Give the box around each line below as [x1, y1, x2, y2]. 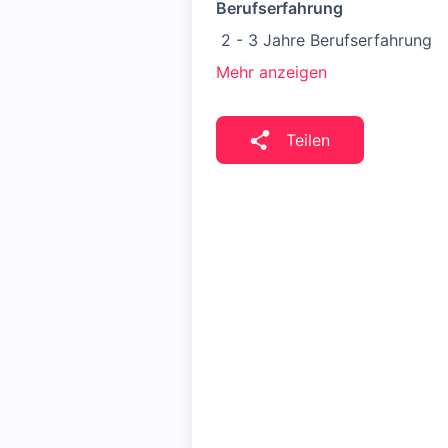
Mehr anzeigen [216, 62, 327, 82]
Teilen [286, 130, 330, 150]
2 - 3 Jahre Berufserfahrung [216, 30, 432, 50]
